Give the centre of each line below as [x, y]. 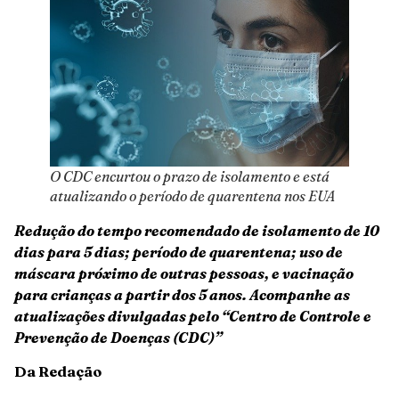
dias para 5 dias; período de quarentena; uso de [179, 252]
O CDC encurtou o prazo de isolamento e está [190, 176]
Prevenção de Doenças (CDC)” [118, 338]
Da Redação [58, 372]
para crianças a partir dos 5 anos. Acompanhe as [182, 295]
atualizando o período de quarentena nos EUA [192, 196]
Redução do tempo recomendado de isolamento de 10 [197, 231]
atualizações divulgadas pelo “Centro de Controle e [193, 316]
